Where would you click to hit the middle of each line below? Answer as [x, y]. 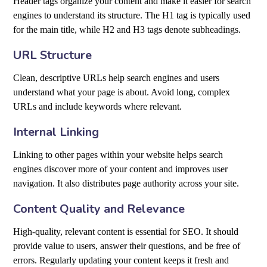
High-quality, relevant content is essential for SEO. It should [126, 232]
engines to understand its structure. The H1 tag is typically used [132, 15]
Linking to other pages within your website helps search [118, 155]
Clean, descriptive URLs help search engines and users [117, 78]
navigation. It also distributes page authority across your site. [126, 184]
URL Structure [53, 55]
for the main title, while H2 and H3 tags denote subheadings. [127, 30]
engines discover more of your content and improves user [121, 169]
